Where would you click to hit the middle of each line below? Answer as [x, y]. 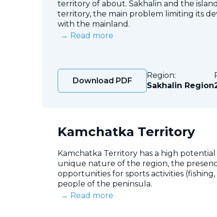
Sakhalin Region [181, 86]
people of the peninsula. [105, 184]
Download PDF [103, 80]
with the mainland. [94, 24]
